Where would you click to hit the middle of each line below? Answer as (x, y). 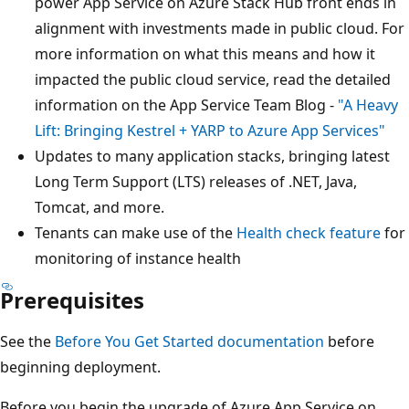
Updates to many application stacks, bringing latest (212, 156)
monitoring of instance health (138, 258)
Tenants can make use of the (136, 232)
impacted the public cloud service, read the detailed (213, 79)
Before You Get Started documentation (189, 341)
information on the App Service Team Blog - (186, 105)
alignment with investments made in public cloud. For (220, 28)
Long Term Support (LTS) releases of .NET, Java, (196, 181)
